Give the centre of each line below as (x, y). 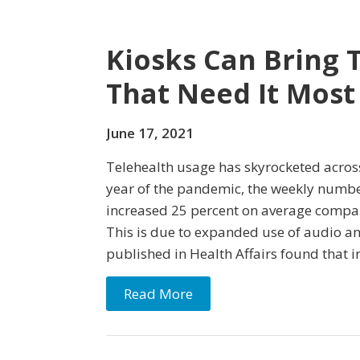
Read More (158, 294)
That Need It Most (231, 93)
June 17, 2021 (150, 133)
